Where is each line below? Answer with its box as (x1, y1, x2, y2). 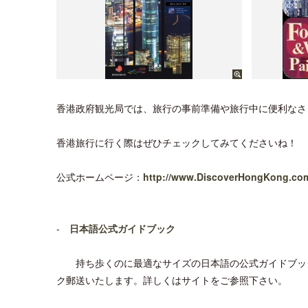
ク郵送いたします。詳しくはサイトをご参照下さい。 (56, 273, 287, 287)
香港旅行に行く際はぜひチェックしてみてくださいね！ (56, 135, 297, 149)
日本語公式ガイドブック (69, 221, 175, 235)
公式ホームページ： (56, 170, 143, 184)
